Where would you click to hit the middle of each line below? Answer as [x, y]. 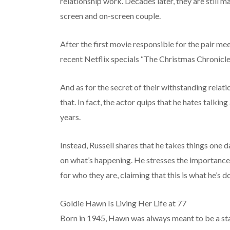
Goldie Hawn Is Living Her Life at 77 [123, 203]
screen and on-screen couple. [110, 16]
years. [70, 117]
